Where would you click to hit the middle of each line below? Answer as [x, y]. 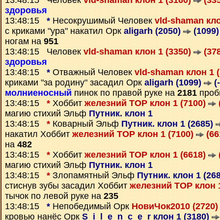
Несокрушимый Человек [102, 21]
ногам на [24, 41]
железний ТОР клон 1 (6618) [146, 155]
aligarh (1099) [174, 82]
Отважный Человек [92, 72]
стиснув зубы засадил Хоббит [67, 186]
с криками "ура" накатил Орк [64, 31]
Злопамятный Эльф [94, 175]
